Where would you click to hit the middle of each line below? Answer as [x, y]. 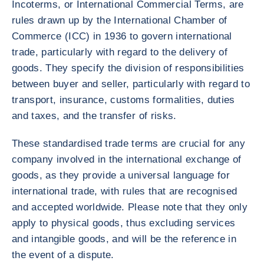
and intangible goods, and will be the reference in [124, 239]
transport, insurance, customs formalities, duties [123, 100]
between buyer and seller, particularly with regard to [131, 84]
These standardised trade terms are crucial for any [128, 143]
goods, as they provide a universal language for [121, 175]
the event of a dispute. [63, 255]
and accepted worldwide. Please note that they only [130, 207]
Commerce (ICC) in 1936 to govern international [122, 36]
